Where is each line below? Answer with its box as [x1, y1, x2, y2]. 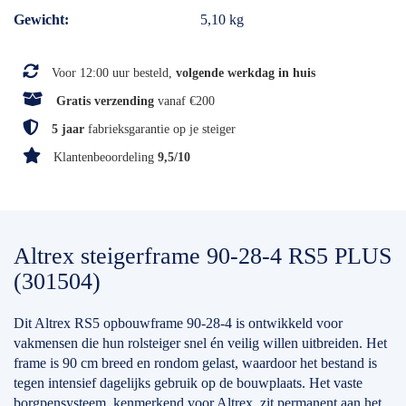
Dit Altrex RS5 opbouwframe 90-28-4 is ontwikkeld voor [14, 315, 343, 332]
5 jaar [52, 122, 84, 136]
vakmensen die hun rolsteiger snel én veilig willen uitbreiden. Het [14, 335, 387, 352]
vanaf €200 [154, 94, 215, 108]
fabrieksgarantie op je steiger [84, 122, 236, 136]
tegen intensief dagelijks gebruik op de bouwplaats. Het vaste [14, 375, 362, 391]
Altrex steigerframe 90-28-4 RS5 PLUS [14, 242, 391, 269]
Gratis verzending [56, 94, 154, 108]
